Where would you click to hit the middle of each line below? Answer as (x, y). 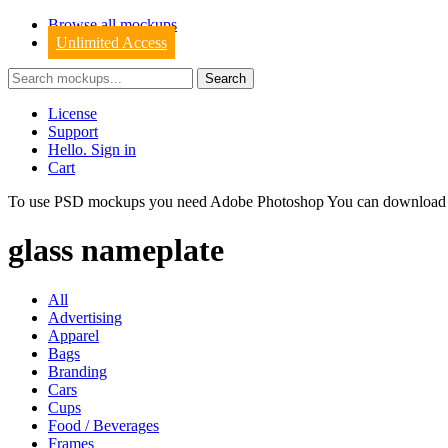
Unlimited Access (111, 42)
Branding (77, 371)
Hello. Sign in (92, 149)
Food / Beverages (103, 425)
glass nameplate (116, 250)
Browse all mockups (112, 24)
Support (73, 131)
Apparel (73, 335)
